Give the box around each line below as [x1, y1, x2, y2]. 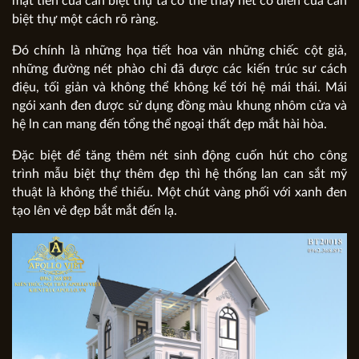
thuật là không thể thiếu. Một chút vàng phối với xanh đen [12, 185, 347, 199]
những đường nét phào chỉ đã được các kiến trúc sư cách [12, 62, 347, 75]
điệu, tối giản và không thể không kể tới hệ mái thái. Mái [12, 80, 347, 94]
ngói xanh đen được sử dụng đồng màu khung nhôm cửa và [12, 99, 347, 112]
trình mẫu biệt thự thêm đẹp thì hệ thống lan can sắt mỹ [12, 167, 347, 180]
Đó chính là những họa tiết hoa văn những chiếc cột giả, [12, 43, 347, 57]
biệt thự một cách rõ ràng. [12, 12, 159, 26]
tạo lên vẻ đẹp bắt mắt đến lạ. [12, 204, 177, 217]
